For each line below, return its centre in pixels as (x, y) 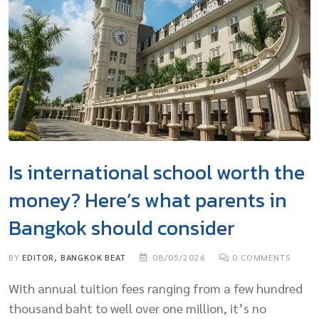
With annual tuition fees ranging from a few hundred (156, 288)
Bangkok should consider (122, 228)
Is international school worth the (157, 173)
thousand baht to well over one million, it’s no (137, 308)
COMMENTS (265, 257)
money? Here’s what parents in (148, 200)
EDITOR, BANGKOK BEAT (74, 257)
